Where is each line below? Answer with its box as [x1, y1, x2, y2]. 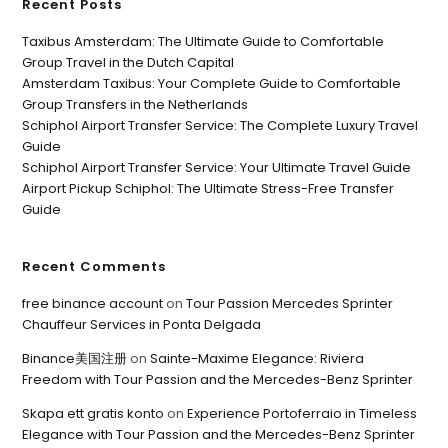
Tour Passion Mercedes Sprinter [186, 294, 394, 314]
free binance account [22, 294, 164, 314]
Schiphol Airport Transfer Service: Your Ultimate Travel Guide [22, 158, 412, 178]
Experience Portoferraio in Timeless [187, 404, 418, 424]
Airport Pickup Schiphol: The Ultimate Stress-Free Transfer [22, 179, 395, 199]
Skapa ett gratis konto [22, 404, 165, 424]
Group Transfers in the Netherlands [22, 95, 249, 115]
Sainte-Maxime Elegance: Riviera [150, 349, 365, 369]
